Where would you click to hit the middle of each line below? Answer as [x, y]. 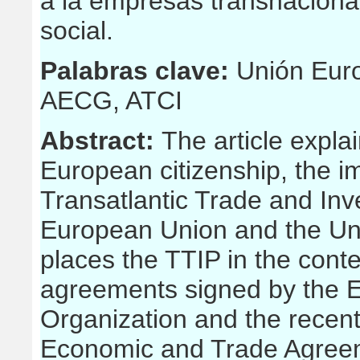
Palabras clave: [138, 71]
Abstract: [101, 141]
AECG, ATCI [111, 100]
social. [77, 31]
